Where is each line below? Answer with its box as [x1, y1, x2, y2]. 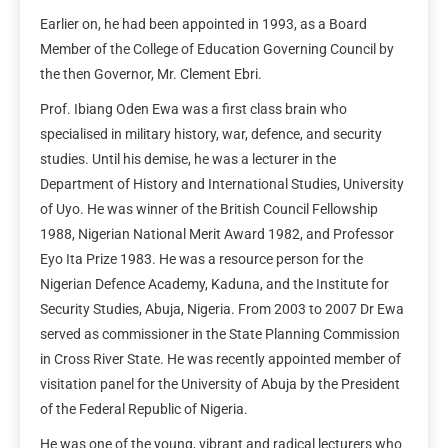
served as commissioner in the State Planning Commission [40, 325, 400, 342]
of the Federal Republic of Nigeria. [40, 400, 248, 417]
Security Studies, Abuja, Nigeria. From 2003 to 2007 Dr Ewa [40, 300, 404, 317]
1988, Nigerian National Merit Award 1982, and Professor [40, 225, 394, 242]
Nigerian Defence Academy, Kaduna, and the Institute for [40, 275, 389, 292]
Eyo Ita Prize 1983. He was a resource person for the [40, 250, 363, 267]
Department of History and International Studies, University [40, 175, 404, 192]
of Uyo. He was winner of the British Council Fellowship [40, 200, 378, 217]
